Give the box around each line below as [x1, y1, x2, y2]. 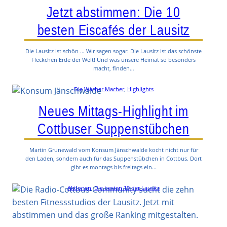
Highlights [127, 85, 154, 93]
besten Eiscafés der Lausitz [37, 21, 190, 38]
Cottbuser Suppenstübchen [37, 121, 190, 137]
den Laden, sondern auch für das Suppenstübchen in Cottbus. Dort [25, 155, 202, 163]
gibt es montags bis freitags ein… [70, 163, 157, 171]
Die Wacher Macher [73, 85, 124, 93]
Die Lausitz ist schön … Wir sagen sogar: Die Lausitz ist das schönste [25, 47, 202, 55]
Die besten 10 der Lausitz [94, 184, 160, 192]
